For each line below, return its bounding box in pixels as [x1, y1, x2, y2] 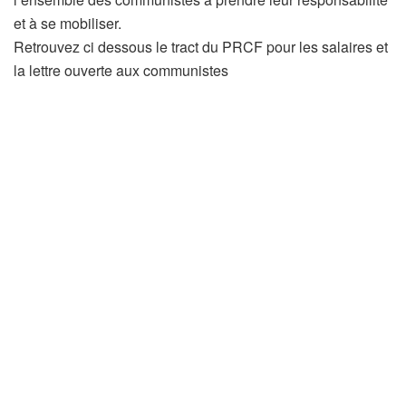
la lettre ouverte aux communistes [14, 59, 228, 81]
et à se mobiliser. [14, 12, 121, 34]
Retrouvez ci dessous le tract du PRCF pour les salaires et [14, 35, 388, 57]
